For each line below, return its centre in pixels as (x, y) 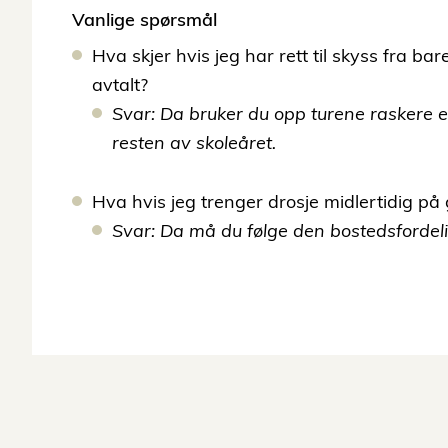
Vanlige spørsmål (144, 19)
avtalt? (120, 84)
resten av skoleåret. (194, 142)
